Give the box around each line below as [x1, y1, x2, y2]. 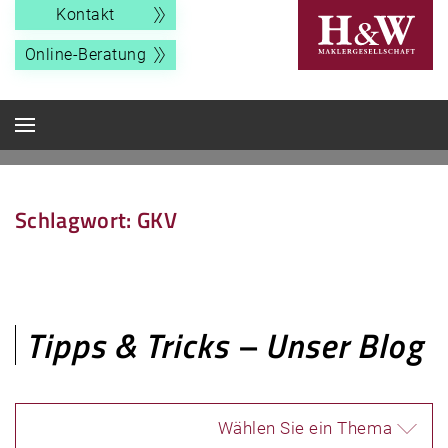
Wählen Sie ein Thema [217, 418, 392, 438]
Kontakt [56, 5, 115, 24]
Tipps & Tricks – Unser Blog [26, 319, 423, 371]
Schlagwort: [15, 203, 138, 237]
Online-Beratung [25, 45, 147, 64]
